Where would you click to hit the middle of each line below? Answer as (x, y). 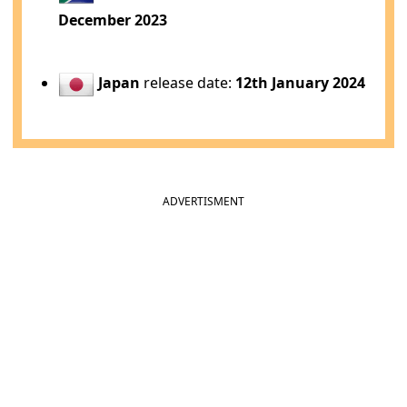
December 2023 (113, 20)
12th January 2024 (301, 83)
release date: (188, 83)
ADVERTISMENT (203, 201)
